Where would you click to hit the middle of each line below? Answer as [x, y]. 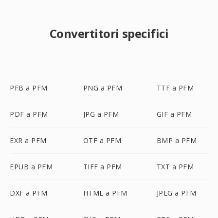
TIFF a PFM [102, 167]
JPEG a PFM [176, 193]
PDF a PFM [29, 114]
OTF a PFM [102, 140]
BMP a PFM [177, 140]
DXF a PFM [29, 193]
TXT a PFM [175, 167]
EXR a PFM [28, 140]
